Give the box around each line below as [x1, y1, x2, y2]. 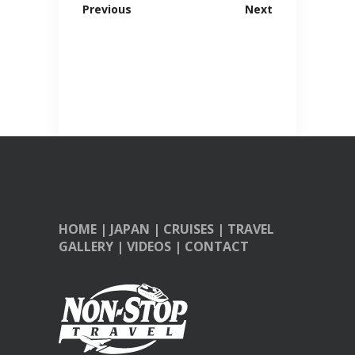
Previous [82, 2, 132, 17]
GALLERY [59, 238, 113, 256]
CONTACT [185, 238, 249, 256]
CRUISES [163, 220, 214, 239]
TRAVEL [227, 220, 274, 239]
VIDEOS [127, 238, 171, 256]
